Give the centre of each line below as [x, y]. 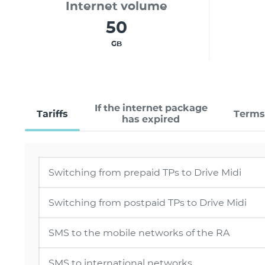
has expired [151, 119]
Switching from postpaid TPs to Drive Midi [148, 203]
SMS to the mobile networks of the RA [139, 233]
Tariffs [52, 114]
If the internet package [151, 108]
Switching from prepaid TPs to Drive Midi [145, 172]
